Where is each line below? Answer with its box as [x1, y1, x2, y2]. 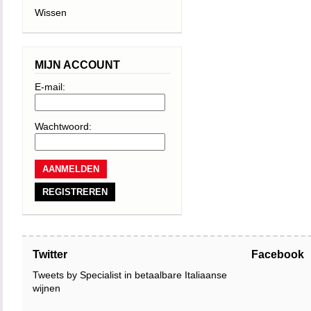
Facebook [251, 249, 304, 260]
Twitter [33, 249, 67, 260]
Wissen [35, 7, 67, 18]
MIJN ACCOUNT [35, 59, 120, 71]
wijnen [33, 283, 60, 294]
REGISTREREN [42, 187, 108, 197]
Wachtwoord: [35, 121, 92, 132]
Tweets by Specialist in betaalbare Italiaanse [33, 269, 227, 280]
